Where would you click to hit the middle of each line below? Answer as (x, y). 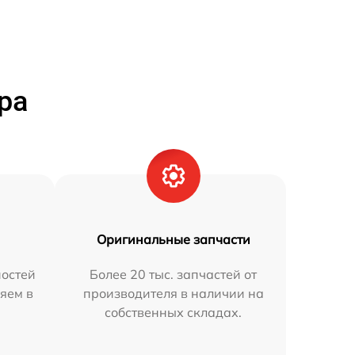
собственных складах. (174, 312)
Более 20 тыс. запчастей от (174, 274)
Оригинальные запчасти (173, 239)
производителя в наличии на (173, 293)
